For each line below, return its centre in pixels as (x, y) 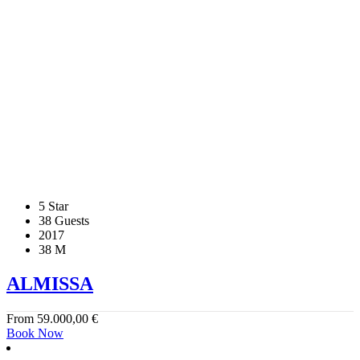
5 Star (53, 206)
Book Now (35, 333)
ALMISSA (50, 283)
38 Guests (64, 220)
